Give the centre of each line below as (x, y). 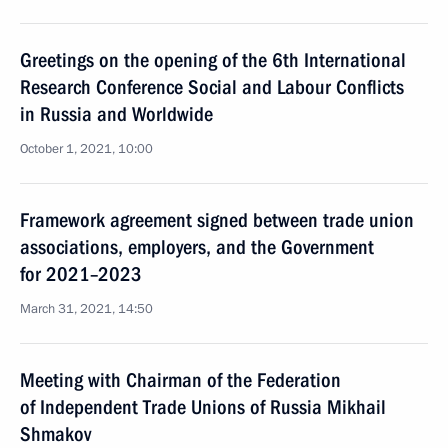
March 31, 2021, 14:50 (86, 309)
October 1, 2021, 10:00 (86, 149)
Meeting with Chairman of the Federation (180, 380)
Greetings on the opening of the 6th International (213, 60)
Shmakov (55, 434)
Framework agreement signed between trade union (217, 220)
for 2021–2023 (81, 274)
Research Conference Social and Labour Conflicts (212, 87)
